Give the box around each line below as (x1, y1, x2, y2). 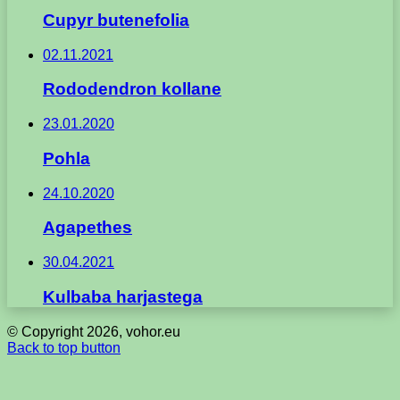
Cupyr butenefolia (43, 11, 189, 30)
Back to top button (7, 339, 121, 355)
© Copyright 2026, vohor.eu (7, 323, 180, 339)
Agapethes (43, 218, 132, 237)
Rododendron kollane (43, 79, 221, 99)
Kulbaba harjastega (43, 287, 203, 306)
